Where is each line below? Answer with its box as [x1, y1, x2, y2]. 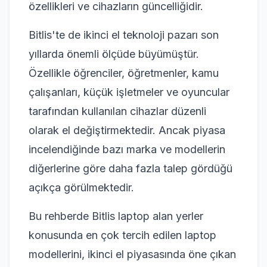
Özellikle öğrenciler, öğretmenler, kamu [29, 66, 219, 79]
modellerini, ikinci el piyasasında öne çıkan [29, 247, 236, 260]
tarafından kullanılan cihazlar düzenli [29, 104, 206, 117]
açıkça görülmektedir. [29, 181, 134, 194]
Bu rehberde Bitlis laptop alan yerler [29, 209, 203, 222]
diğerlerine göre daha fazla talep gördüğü [29, 162, 232, 175]
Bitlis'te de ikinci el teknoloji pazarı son [29, 28, 219, 41]
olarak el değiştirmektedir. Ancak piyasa [29, 123, 225, 136]
